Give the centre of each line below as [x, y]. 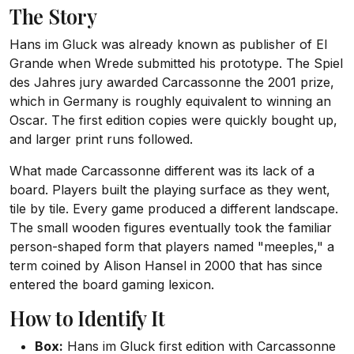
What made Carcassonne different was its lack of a [162, 171]
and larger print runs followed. [101, 139]
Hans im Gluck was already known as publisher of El [168, 45]
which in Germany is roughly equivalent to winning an [170, 102]
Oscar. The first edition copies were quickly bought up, [173, 121]
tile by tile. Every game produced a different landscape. [174, 209]
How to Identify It [87, 318]
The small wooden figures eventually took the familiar [171, 228]
